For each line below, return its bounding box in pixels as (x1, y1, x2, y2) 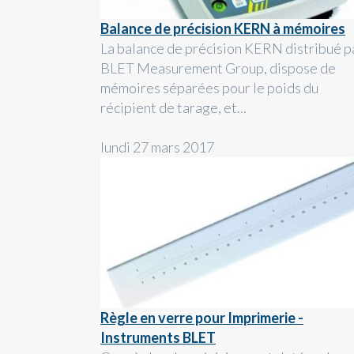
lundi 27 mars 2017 (100, 137, 214, 156)
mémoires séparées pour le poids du (100, 78, 318, 96)
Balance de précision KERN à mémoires (100, 19, 345, 37)
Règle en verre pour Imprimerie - (100, 308, 303, 326)
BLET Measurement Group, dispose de (100, 58, 336, 77)
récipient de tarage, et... (100, 98, 247, 116)
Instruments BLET (100, 328, 216, 346)
